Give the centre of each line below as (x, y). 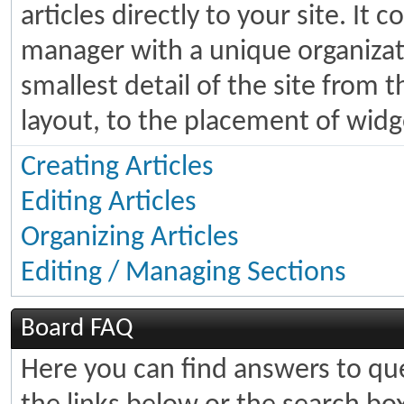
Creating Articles (117, 168)
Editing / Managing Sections (184, 273)
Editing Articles (109, 203)
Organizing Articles (130, 238)
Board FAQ (77, 329)
